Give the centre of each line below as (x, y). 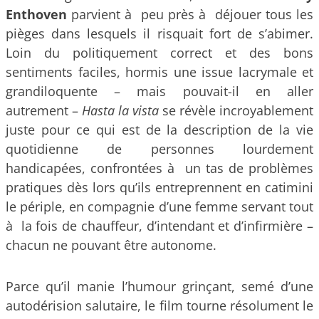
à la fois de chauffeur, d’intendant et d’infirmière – (159, 226)
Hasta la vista (122, 111)
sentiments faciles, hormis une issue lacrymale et (159, 72)
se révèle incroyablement (238, 111)
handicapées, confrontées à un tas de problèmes (159, 168)
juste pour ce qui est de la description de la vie (159, 130)
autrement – (44, 111)
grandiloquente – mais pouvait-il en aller (159, 91)
